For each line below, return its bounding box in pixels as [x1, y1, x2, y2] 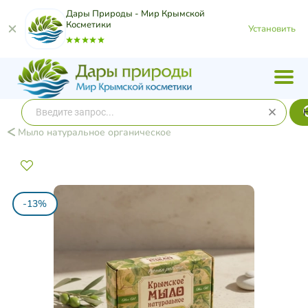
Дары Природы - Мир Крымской [66, 8, 205, 20]
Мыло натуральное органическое [14, 126, 171, 139]
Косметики [66, 19, 111, 31]
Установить [248, 22, 296, 35]
